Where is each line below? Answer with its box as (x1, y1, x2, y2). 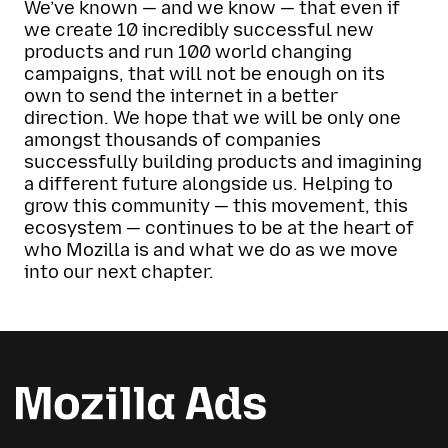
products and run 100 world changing (24, 40, 352, 63)
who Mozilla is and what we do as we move (24, 238, 398, 261)
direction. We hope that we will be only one (24, 106, 401, 129)
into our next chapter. (24, 260, 214, 283)
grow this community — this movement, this (24, 194, 408, 217)
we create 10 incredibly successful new (24, 18, 374, 41)
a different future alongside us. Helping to (24, 172, 393, 195)
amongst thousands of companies (24, 128, 321, 151)
